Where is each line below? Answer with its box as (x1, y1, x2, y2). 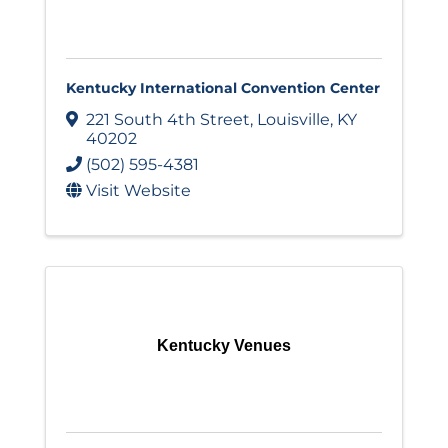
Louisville (257, 109, 330, 129)
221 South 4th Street (86, 109, 250, 129)
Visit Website (86, 180, 191, 200)
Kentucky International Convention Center (66, 79, 380, 97)
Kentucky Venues (157, 336, 291, 354)
